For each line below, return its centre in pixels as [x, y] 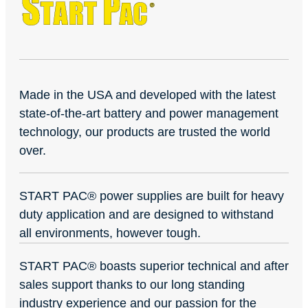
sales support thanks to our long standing [132, 285]
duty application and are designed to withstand [146, 215]
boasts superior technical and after [192, 266]
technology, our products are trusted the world [145, 132]
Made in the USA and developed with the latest [147, 95]
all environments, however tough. [110, 233]
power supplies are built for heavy [190, 196]
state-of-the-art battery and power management [149, 114]
